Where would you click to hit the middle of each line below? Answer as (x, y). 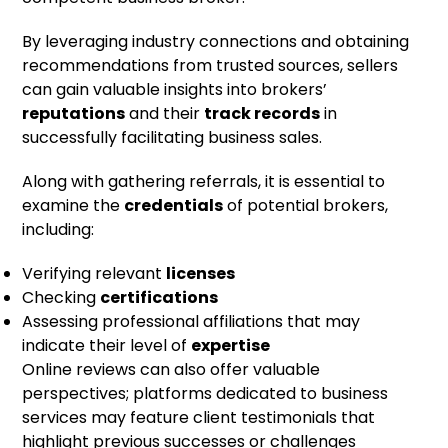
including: (58, 229)
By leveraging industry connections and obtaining (216, 41)
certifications (159, 297)
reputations (74, 113)
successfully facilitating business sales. (172, 137)
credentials (174, 205)
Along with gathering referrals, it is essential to (204, 181)
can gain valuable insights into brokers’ (175, 89)
